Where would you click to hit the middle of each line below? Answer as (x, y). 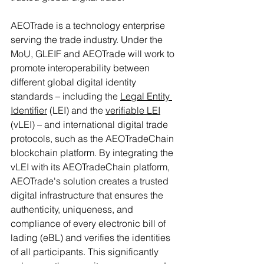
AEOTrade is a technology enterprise (89, 25)
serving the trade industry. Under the (88, 39)
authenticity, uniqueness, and (73, 209)
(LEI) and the (76, 110)
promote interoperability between (81, 67)
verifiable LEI (133, 110)
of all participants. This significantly (86, 251)
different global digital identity (75, 82)
